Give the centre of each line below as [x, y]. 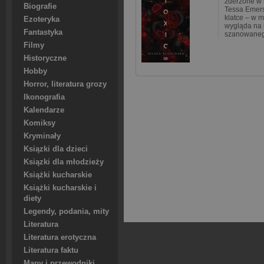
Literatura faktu [51, 250]
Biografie [40, 6]
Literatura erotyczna [60, 237]
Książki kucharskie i [60, 188]
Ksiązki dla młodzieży [64, 162]
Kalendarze [44, 110]
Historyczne [45, 58]
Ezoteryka [42, 19]
